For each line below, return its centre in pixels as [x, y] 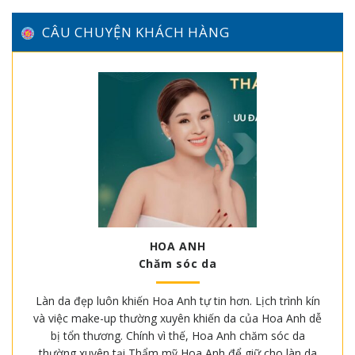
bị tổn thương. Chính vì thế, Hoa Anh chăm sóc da [177, 335]
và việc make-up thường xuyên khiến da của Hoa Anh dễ [177, 318]
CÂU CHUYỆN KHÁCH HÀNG [136, 32]
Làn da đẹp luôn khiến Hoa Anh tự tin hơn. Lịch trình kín [177, 300]
